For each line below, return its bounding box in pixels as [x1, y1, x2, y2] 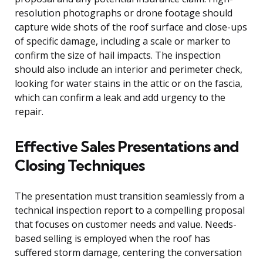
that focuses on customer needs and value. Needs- [15, 218, 237, 231]
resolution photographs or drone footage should [15, 6, 232, 20]
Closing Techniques [15, 156, 144, 176]
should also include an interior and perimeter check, [15, 63, 242, 76]
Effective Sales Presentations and [15, 137, 239, 157]
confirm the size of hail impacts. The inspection [15, 49, 221, 62]
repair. [15, 105, 43, 119]
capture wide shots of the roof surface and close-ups [15, 21, 247, 34]
